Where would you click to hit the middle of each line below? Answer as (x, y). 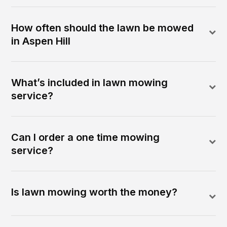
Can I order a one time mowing (86, 137)
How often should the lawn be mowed (103, 28)
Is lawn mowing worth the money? (94, 192)
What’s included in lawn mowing (90, 82)
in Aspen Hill (41, 41)
